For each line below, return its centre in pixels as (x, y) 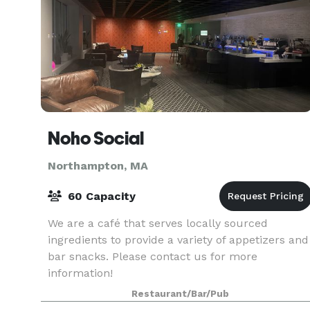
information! (80, 273)
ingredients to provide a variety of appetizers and (178, 240)
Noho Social (96, 138)
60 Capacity (100, 196)
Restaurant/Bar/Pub (180, 294)
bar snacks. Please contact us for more (153, 256)
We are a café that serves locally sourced (158, 223)
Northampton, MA (98, 166)
